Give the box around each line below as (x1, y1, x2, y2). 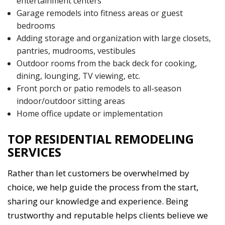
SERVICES (8, 144, 61, 161)
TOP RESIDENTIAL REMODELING (8, 131, 194, 148)
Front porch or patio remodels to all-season (16, 83, 181, 94)
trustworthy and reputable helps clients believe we (8, 209, 208, 221)
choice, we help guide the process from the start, (8, 181, 198, 193)
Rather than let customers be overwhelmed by (8, 167, 189, 179)
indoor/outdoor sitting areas (16, 95, 125, 107)
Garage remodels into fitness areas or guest (16, 8, 183, 19)
